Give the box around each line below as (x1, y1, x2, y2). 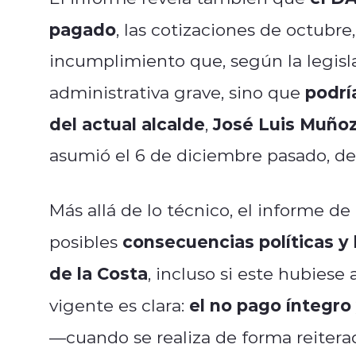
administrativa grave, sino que (49, 80, 305, 103)
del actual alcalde (49, 111, 205, 135)
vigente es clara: (49, 293, 189, 316)
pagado (49, 17, 116, 41)
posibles (49, 230, 122, 253)
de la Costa (49, 261, 148, 284)
